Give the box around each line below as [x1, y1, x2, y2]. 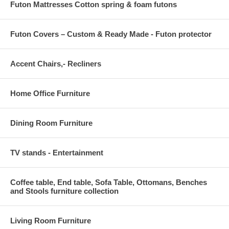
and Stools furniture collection [10, 186, 119, 195]
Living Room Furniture [10, 216, 91, 225]
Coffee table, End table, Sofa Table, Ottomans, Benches [10, 177, 207, 187]
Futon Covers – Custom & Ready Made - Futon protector [10, 29, 212, 38]
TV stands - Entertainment [10, 148, 103, 157]
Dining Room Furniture [10, 118, 93, 127]
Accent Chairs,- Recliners [10, 59, 101, 68]
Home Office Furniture [10, 88, 90, 98]
